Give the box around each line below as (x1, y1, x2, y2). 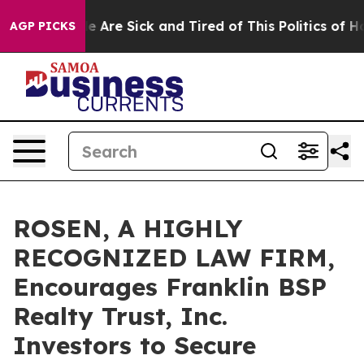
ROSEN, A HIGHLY (13, 213, 242, 244)
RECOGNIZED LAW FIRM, (13, 242, 335, 273)
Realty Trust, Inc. (13, 301, 227, 331)
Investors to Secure (13, 330, 256, 361)
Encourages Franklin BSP (13, 271, 327, 302)
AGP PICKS (10, 19, 76, 33)
